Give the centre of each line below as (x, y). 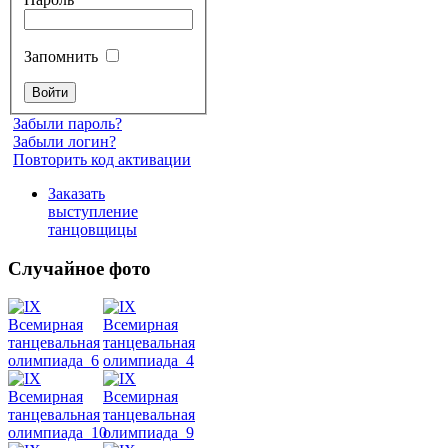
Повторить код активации (102, 159)
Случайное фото (79, 268)
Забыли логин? (64, 141)
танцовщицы (92, 229)
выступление (93, 211)
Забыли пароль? (67, 123)
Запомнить (63, 56)
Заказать (76, 193)
